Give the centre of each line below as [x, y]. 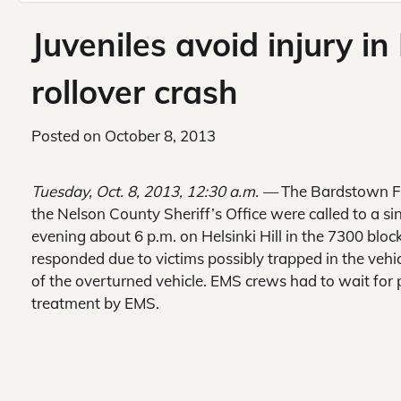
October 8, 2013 [160, 136]
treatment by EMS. [95, 303]
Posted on [68, 136]
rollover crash [135, 92]
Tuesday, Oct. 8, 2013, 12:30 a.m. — [154, 192]
